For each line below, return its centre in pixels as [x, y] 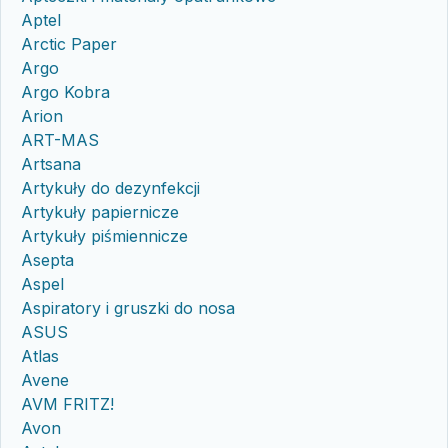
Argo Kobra [65, 91]
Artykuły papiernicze [100, 211]
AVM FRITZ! [67, 403]
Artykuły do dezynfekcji [110, 187]
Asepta [47, 259]
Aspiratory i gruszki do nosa [128, 307]
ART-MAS [60, 139]
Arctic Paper [69, 43]
